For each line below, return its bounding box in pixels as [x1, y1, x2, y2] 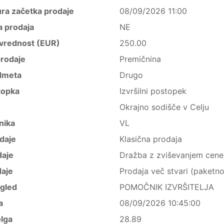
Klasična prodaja [119, 134, 182, 144]
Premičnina [119, 54, 161, 64]
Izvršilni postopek [119, 86, 186, 96]
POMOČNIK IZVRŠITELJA [119, 182, 214, 192]
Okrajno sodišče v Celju [119, 102, 209, 112]
